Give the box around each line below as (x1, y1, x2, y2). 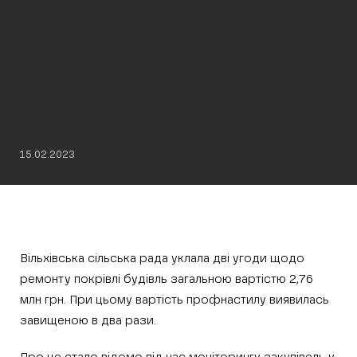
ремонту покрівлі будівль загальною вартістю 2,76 (20, 273, 313, 285)
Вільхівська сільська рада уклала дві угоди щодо (20, 253, 304, 265)
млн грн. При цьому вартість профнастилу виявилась (20, 294, 329, 306)
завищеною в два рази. (20, 315, 156, 327)
